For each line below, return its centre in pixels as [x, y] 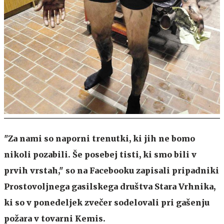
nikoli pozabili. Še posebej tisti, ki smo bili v [100, 154]
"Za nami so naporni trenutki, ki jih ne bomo [99, 138]
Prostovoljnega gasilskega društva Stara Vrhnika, [110, 186]
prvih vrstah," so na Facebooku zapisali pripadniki [111, 170]
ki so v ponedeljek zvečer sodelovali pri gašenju [107, 202]
